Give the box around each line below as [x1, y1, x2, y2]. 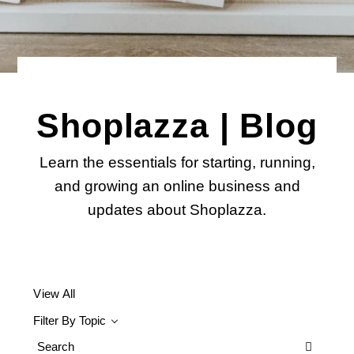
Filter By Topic [33, 313, 107, 327]
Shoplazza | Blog [36, 107, 318, 145]
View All [33, 287, 76, 301]
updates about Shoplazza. [88, 201, 266, 218]
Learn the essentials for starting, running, [39, 153, 315, 171]
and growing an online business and [54, 177, 300, 194]
